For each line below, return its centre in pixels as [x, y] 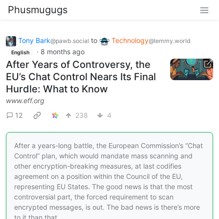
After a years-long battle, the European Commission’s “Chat [109, 146]
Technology [130, 40]
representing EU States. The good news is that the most [103, 187]
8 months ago [62, 51]
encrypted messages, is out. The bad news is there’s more [107, 207]
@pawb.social [70, 41]
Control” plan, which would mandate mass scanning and [103, 156]
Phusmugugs [38, 10]
